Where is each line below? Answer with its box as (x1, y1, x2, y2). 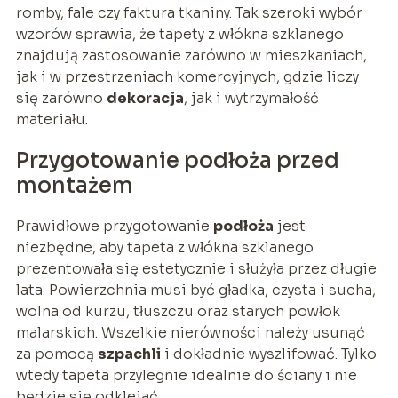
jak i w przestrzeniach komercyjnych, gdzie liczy (15, 67, 359, 86)
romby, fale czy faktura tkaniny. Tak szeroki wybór (15, 3, 362, 22)
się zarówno (15, 88, 107, 107)
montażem (15, 171, 133, 199)
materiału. (15, 109, 88, 129)
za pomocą (15, 344, 98, 363)
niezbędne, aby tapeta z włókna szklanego (15, 237, 314, 257)
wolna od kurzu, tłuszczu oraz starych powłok (15, 301, 340, 321)
